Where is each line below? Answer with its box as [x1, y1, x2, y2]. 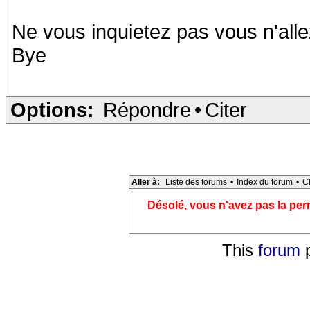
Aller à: [131, 177, 160, 187]
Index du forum [237, 177, 293, 187]
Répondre [103, 98, 191, 121]
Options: [10, 98, 94, 121]
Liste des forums [165, 177, 227, 187]
